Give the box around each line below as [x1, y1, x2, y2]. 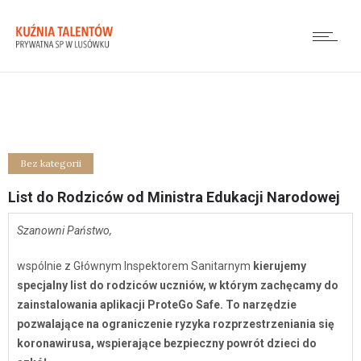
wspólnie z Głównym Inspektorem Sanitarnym [17, 259, 253, 272]
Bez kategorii [20, 157, 81, 169]
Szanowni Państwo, [17, 224, 112, 237]
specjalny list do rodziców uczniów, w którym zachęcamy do [17, 279, 338, 292]
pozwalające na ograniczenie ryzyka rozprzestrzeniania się [17, 317, 334, 330]
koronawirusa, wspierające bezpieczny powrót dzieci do [17, 337, 317, 350]
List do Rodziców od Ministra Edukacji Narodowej [8, 189, 340, 205]
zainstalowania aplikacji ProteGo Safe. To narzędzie [17, 298, 297, 311]
